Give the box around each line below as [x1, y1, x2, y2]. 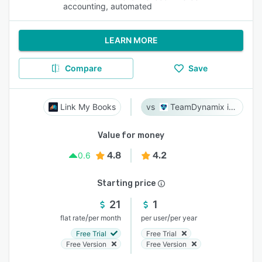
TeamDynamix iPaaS [228, 102, 236, 112]
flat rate [60, 213, 85, 222]
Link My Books [60, 102, 116, 112]
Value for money [98, 130, 164, 140]
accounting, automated [63, 1, 152, 11]
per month [88, 213, 121, 222]
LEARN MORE [104, 35, 158, 45]
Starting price [97, 178, 156, 188]
